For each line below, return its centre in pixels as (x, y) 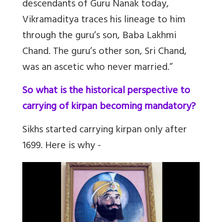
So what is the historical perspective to (106, 91)
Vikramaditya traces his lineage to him (104, 20)
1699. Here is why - (62, 146)
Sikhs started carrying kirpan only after (105, 130)
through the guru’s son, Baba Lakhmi (99, 36)
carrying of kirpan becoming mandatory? (109, 107)
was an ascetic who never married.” (97, 68)
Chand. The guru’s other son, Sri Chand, (105, 52)
